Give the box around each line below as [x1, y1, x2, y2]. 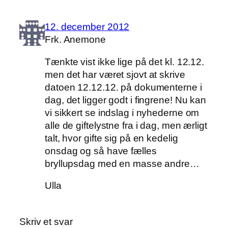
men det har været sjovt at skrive [45, 69, 185, 80]
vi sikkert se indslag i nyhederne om [45, 107, 199, 118]
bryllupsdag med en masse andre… [45, 158, 199, 169]
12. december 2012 [45, 21, 130, 33]
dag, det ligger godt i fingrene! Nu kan [45, 94, 207, 105]
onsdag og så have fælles [45, 145, 157, 156]
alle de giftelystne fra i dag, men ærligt [45, 120, 207, 131]
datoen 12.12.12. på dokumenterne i [45, 81, 202, 93]
